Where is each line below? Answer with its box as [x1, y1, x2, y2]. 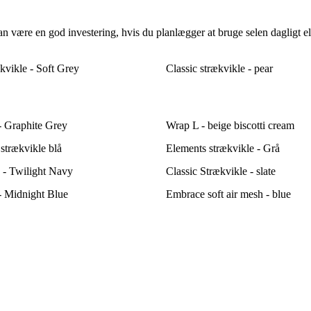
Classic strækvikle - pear [166, 62, 273, 75]
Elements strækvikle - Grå [166, 142, 280, 155]
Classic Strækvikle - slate [166, 165, 276, 178]
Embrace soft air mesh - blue [166, 188, 291, 201]
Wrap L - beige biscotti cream [166, 119, 294, 132]
